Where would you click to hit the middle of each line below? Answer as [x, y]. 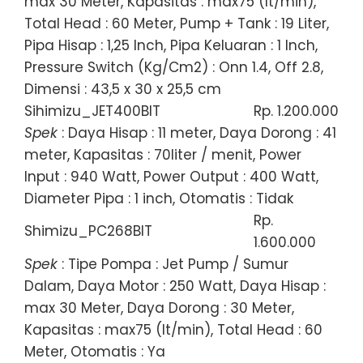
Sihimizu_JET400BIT [92, 111]
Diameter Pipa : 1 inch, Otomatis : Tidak [159, 198]
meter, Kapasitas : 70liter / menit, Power [163, 154]
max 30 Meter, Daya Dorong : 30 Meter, [159, 307]
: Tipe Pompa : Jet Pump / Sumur [173, 264]
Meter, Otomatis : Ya [95, 351]
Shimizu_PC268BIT [88, 231]
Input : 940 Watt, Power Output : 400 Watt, [171, 176]
